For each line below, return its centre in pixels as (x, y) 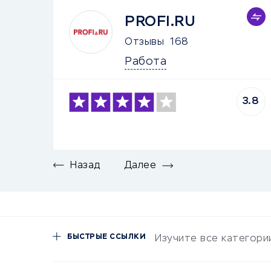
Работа (145, 62)
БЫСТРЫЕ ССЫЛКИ (106, 237)
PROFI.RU (160, 22)
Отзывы (144, 42)
